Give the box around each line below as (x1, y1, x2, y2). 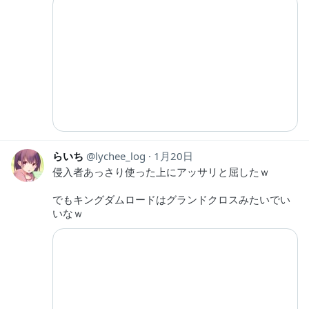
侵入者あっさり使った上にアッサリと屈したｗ (52, 165, 270, 179)
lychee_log (95, 149, 146, 163)
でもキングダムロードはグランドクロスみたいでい (52, 192, 290, 207)
